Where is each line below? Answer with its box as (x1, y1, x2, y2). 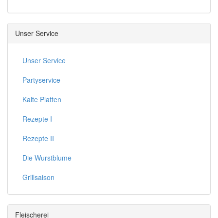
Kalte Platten (22, 94, 61, 105)
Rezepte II (22, 133, 54, 144)
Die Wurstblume (22, 153, 72, 163)
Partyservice (22, 75, 60, 85)
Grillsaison (22, 172, 54, 182)
